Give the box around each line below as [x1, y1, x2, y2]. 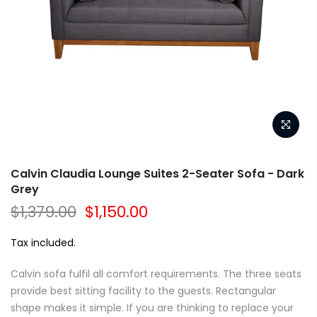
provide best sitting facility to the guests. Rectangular [11, 284, 276, 298]
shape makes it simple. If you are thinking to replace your [11, 301, 294, 315]
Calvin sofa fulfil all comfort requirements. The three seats [11, 267, 301, 281]
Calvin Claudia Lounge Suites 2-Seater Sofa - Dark [11, 166, 304, 182]
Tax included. [11, 236, 76, 250]
